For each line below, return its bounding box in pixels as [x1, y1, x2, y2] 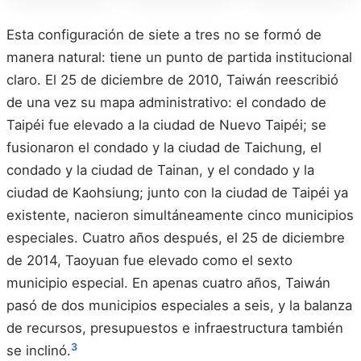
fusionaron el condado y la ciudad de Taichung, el [6, 139, 322, 156]
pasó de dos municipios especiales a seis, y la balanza [6, 297, 352, 314]
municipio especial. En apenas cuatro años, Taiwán [6, 275, 330, 292]
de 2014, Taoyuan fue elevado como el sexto [6, 252, 293, 269]
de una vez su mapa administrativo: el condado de [6, 94, 326, 111]
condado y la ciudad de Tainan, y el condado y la [6, 162, 314, 179]
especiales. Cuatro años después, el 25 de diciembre [6, 230, 345, 247]
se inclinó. [6, 342, 71, 359]
